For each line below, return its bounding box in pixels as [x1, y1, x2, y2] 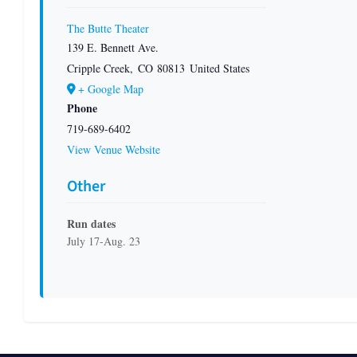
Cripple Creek [67, 60, 130, 76]
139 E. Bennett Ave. [67, 39, 159, 55]
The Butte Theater [67, 20, 149, 36]
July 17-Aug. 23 [67, 233, 140, 249]
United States [189, 60, 249, 76]
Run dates [67, 214, 116, 232]
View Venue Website [67, 141, 160, 157]
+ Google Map [78, 80, 143, 96]
